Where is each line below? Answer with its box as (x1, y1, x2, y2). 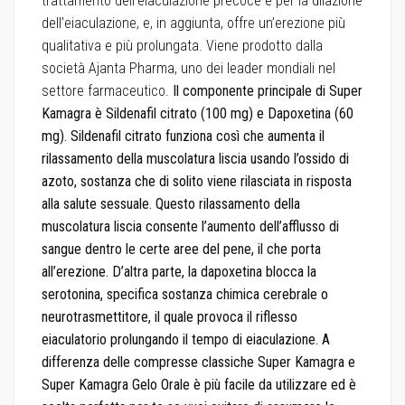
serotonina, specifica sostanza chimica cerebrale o (42, 285, 328, 303)
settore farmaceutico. (42, 81, 173, 99)
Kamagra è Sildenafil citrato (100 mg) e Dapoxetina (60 (42, 104, 353, 122)
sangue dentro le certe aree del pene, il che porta (42, 240, 321, 258)
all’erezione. (42, 262, 112, 280)
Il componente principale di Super (173, 81, 363, 99)
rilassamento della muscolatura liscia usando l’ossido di (42, 149, 349, 167)
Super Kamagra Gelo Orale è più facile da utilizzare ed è (42, 375, 356, 393)
